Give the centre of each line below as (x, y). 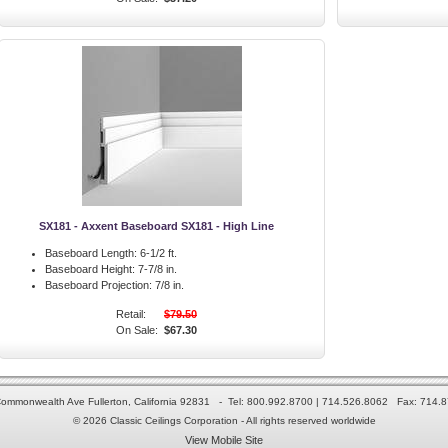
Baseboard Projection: (98, 285)
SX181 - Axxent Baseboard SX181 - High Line (156, 226)
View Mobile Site (224, 440)
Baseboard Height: (90, 269)
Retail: (131, 314)
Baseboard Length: (91, 253)
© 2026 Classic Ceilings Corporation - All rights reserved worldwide (224, 420)
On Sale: (137, 330)
